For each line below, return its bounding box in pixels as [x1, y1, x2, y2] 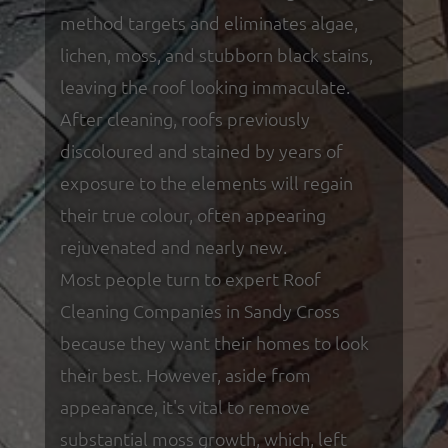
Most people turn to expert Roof [59, 266, 321, 290]
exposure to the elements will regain [59, 170, 353, 194]
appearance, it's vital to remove [59, 394, 310, 418]
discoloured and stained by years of [59, 138, 343, 162]
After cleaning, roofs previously [59, 106, 310, 130]
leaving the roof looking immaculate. [59, 74, 350, 98]
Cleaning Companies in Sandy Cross [59, 298, 340, 322]
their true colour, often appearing [59, 202, 326, 226]
